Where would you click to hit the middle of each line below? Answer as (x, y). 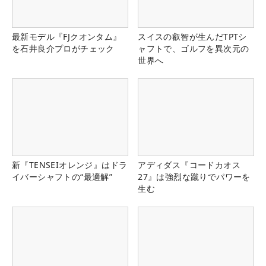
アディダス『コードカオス (189, 164)
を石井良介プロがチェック (63, 48)
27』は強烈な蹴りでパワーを (194, 176)
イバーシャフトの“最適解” (62, 176)
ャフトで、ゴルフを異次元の (194, 48)
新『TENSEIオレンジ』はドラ (70, 164)
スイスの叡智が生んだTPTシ (192, 36)
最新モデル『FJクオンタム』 (67, 36)
